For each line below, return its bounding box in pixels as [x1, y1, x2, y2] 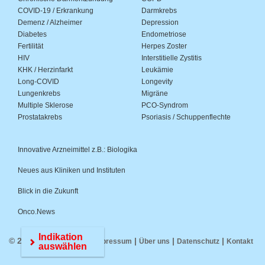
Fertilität [18, 41, 43, 50]
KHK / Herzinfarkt [18, 65, 73, 74]
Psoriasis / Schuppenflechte [141, 112, 231, 121]
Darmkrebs [141, 6, 177, 15]
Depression [141, 18, 179, 27]
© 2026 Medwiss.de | [9, 235, 93, 245]
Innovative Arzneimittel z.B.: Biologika [18, 145, 137, 154]
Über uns [139, 237, 170, 245]
